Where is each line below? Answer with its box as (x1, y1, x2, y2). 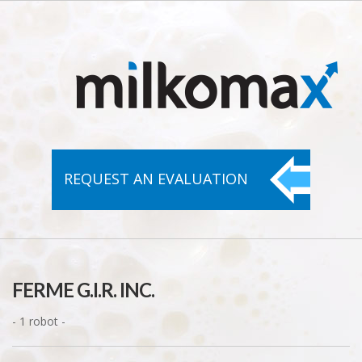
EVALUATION (158, 169, 248, 188)
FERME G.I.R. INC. (12, 278, 154, 302)
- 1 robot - (12, 314, 72, 330)
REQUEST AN (64, 169, 158, 188)
